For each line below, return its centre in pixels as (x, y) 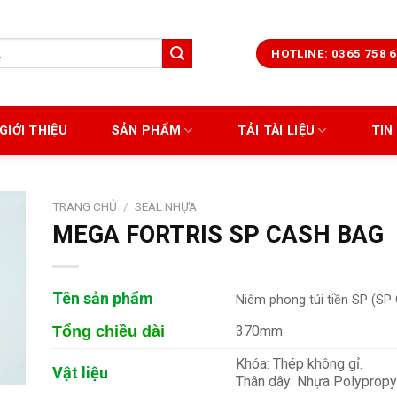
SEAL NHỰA (166, 206)
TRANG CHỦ (85, 206)
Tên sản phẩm (103, 298)
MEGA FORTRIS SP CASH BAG (218, 234)
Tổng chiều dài (109, 331)
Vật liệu (80, 372)
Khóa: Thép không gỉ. (300, 363)
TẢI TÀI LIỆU (276, 130)
